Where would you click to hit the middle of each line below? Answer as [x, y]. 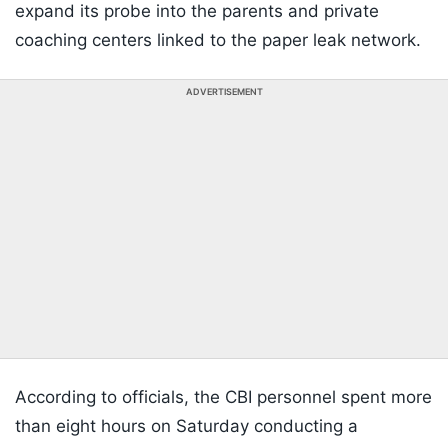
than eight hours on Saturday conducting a [186, 426]
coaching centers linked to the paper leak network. [218, 40]
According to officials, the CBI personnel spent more [223, 397]
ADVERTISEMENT [224, 92]
